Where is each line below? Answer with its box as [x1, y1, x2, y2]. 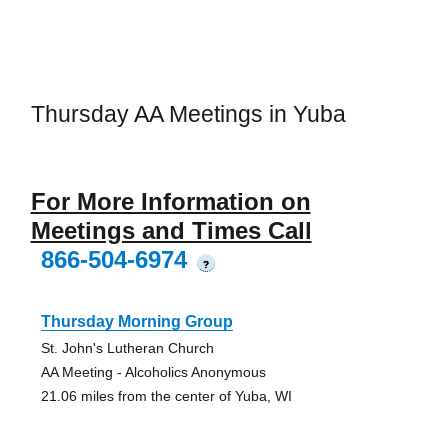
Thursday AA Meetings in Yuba [30, 101, 346, 128]
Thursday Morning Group [40, 312, 233, 330]
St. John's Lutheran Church [40, 339, 214, 356]
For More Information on [30, 187, 311, 215]
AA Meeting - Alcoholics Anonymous [40, 363, 266, 380]
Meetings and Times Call [30, 216, 312, 244]
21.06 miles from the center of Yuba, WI [40, 387, 292, 404]
